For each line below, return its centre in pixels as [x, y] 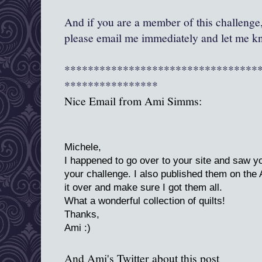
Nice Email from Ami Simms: [133, 101]
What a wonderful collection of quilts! [145, 201]
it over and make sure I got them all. [143, 188]
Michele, [83, 147]
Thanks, [82, 215]
